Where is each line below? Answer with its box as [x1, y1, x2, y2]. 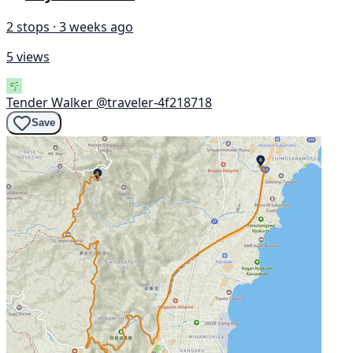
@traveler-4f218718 [96, 93, 212, 111]
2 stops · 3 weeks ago [6, 17, 133, 35]
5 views [6, 47, 50, 65]
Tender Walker [6, 93, 93, 111]
